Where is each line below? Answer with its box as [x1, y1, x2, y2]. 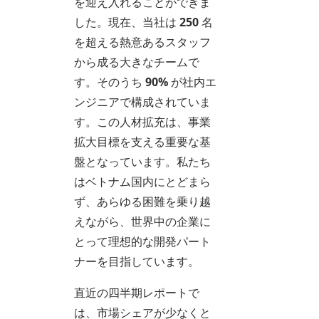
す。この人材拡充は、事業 [74, 113, 211, 130]
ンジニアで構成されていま [74, 93, 211, 110]
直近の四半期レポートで [74, 284, 199, 300]
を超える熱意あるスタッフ [74, 33, 211, 50]
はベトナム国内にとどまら [74, 173, 211, 189]
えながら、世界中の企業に [74, 213, 211, 229]
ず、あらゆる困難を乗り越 [74, 193, 211, 209]
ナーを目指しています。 [74, 253, 199, 269]
